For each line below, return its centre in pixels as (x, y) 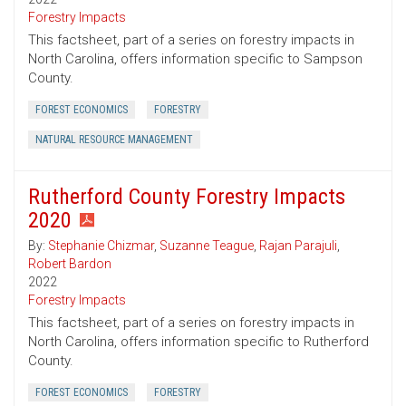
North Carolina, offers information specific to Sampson (195, 59)
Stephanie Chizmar (101, 246)
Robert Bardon (70, 264)
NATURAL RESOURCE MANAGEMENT (114, 140)
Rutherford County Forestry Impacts (187, 197)
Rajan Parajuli (298, 246)
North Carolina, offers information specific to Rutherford (198, 342)
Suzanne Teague (207, 246)
